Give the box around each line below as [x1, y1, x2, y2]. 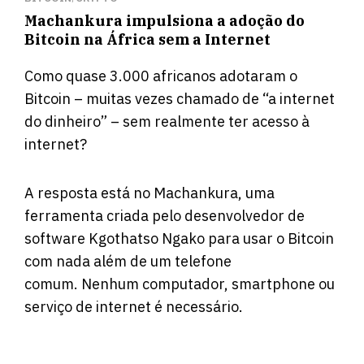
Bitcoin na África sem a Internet [24, 30, 271, 50]
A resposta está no [24, 183, 154, 202]
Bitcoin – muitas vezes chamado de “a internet [24, 89, 335, 109]
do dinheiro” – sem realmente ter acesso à [24, 112, 310, 132]
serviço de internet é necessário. [24, 297, 243, 316]
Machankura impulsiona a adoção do [24, 11, 305, 31]
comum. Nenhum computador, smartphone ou [24, 274, 335, 293]
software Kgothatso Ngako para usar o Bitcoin [24, 228, 334, 248]
